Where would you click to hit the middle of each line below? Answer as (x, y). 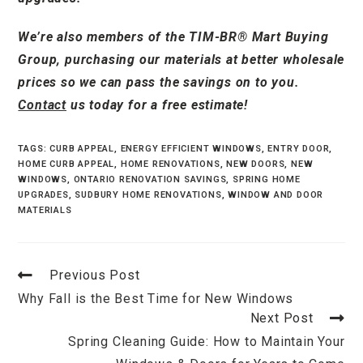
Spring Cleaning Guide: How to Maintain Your (207, 342)
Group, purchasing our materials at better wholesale (181, 60)
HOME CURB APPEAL (66, 164)
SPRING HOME (267, 180)
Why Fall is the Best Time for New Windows (156, 299)
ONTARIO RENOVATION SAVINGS (150, 180)
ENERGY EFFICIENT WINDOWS (191, 149)
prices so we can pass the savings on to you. (159, 83)
